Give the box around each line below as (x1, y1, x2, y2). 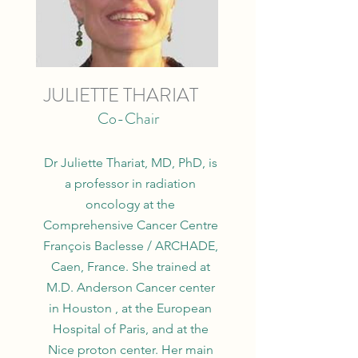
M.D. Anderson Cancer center (46, 280, 215, 295)
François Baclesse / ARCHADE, (42, 238, 218, 253)
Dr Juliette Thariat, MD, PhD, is (43, 155, 217, 170)
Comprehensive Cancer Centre (42, 217, 218, 233)
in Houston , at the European (49, 300, 212, 316)
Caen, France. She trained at (50, 259, 210, 274)
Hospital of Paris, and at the (52, 321, 209, 336)
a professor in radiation (65, 176, 196, 191)
